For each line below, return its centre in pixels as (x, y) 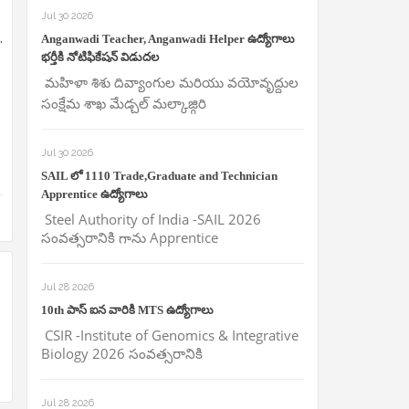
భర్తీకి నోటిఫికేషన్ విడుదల (100, 57)
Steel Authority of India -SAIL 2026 (151, 219)
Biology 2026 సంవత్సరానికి (121, 353)
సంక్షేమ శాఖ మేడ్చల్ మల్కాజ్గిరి (123, 103)
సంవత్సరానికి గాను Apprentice (129, 237)
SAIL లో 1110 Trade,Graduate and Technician (159, 175)
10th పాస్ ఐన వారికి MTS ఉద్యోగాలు (127, 309)
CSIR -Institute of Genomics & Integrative (169, 335)
